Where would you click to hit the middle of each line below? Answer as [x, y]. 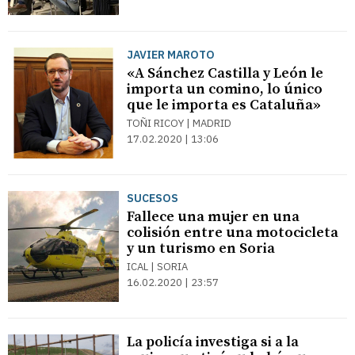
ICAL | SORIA [157, 267]
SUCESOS [153, 198]
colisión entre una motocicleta [233, 233]
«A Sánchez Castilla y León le [225, 73]
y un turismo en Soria [201, 248]
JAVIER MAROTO [171, 55]
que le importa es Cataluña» [224, 105]
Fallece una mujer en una [213, 217]
